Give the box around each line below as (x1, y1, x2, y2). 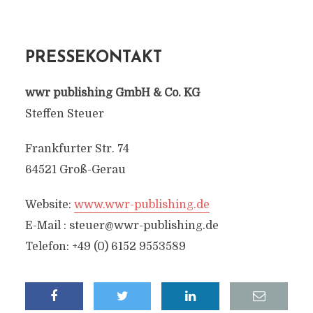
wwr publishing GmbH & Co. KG (24, 87, 200, 99)
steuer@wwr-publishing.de (68, 219, 219, 232)
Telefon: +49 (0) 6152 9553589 (24, 240, 186, 253)
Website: (24, 198, 74, 211)
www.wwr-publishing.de (73, 198, 210, 211)
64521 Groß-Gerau (24, 163, 126, 176)
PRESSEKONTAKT (24, 50, 162, 66)
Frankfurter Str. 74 (24, 143, 129, 155)
